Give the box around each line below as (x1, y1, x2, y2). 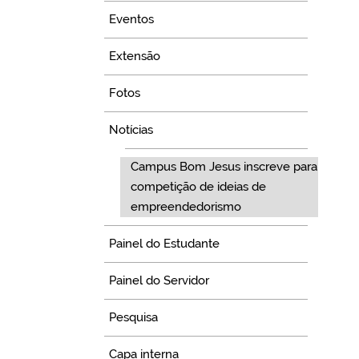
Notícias (109, 123, 154, 138)
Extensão (109, 49, 161, 64)
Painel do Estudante (109, 236, 220, 252)
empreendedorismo (130, 200, 241, 215)
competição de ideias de (130, 179, 266, 195)
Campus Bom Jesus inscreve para (130, 159, 317, 175)
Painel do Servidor (109, 273, 210, 288)
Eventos (109, 12, 155, 27)
